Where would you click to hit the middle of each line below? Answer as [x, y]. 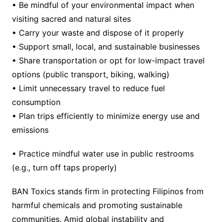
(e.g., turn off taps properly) [64, 168]
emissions [30, 130]
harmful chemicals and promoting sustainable [97, 205]
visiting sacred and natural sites [71, 19]
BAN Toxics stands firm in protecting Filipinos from [108, 192]
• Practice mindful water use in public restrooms [103, 154]
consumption [36, 102]
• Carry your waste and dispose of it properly [98, 33]
